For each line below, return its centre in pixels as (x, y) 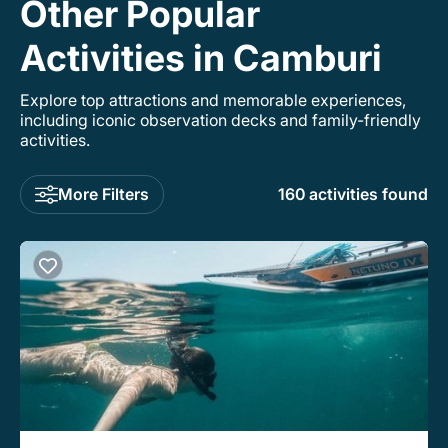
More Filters (103, 193)
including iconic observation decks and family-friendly (220, 119)
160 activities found (353, 194)
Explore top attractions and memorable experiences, (213, 99)
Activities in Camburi (201, 57)
